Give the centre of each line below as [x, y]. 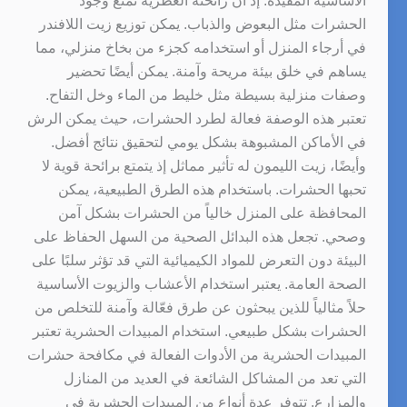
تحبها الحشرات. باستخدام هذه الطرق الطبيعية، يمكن [212, 189]
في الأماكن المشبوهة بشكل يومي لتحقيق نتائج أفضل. [208, 142]
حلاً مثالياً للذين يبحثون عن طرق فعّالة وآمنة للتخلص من [200, 307]
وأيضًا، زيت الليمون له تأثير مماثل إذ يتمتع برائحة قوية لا [203, 165]
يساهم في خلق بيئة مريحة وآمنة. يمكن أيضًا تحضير [216, 71]
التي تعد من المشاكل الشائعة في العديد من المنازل [214, 378]
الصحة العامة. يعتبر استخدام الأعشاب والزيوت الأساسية [201, 283]
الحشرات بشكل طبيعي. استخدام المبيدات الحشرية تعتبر [199, 331]
